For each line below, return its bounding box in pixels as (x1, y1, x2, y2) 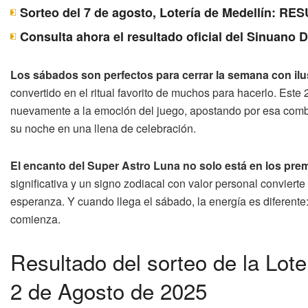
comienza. (10, 210, 60, 227)
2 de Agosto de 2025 (10, 274, 207, 306)
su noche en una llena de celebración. (10, 120, 196, 136)
